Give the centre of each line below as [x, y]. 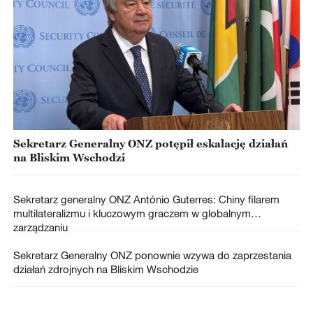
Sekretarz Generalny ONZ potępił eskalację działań [150, 143]
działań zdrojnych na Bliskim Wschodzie [105, 269]
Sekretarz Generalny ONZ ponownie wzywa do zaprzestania [152, 255]
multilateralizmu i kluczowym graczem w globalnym [132, 213]
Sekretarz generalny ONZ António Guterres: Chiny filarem [146, 199]
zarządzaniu [40, 227]
